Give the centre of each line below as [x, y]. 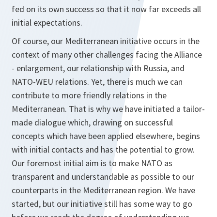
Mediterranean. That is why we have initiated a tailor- [108, 109]
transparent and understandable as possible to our [103, 177]
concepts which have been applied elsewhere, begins [106, 136]
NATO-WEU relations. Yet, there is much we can [97, 82]
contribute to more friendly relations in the [89, 95]
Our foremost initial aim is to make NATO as [92, 163]
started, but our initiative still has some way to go [102, 204]
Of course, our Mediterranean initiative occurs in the [106, 41]
